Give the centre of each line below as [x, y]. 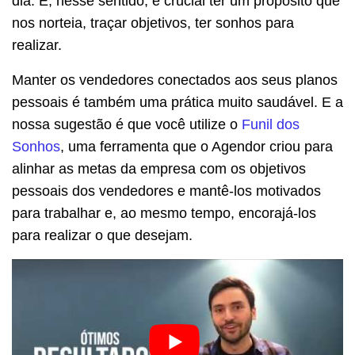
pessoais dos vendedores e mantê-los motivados [166, 191]
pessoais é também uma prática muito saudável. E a [177, 103]
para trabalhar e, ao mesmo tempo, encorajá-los [164, 214]
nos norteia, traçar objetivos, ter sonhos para [153, 23]
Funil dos [271, 125]
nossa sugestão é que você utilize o [127, 125]
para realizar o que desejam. [102, 236]
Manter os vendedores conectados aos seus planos [175, 80]
